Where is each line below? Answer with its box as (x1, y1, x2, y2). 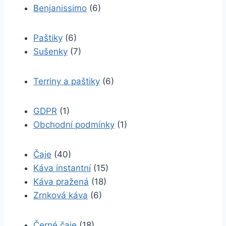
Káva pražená (33, 177, 89, 187)
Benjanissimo (33, 3, 87, 13)
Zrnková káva (33, 190, 88, 200)
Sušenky (33, 46, 68, 56)
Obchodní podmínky (33, 120, 115, 130)
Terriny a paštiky (33, 76, 100, 86)
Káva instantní (33, 163, 91, 173)
